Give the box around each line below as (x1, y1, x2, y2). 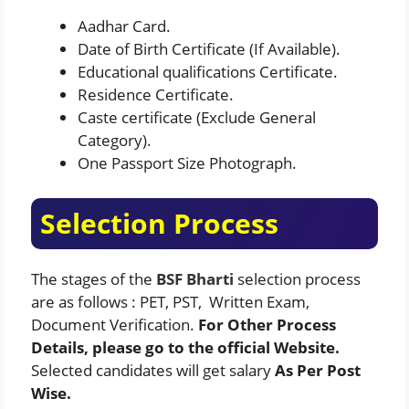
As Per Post (275, 359, 361, 381)
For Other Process (198, 313, 336, 335)
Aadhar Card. (78, 16, 171, 37)
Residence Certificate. (78, 84, 234, 106)
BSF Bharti (156, 267, 237, 289)
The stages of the (31, 267, 156, 289)
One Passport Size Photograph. (78, 152, 297, 174)
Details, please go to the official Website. (31, 336, 340, 358)
